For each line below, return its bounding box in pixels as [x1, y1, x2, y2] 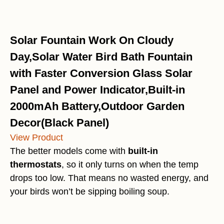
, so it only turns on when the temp [61, 159, 198, 170]
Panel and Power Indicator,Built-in [10, 83, 185, 96]
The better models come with [10, 146, 128, 156]
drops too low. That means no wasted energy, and [10, 173, 208, 183]
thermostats [10, 159, 61, 170]
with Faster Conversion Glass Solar [10, 67, 192, 80]
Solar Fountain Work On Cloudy [10, 34, 173, 47]
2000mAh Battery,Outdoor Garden [10, 100, 184, 113]
